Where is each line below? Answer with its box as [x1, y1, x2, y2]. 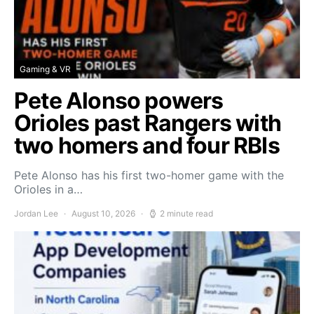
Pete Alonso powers [14, 87, 224, 114]
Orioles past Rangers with [14, 109, 282, 137]
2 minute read [160, 208, 213, 219]
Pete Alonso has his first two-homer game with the [14, 168, 284, 182]
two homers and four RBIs [14, 132, 280, 159]
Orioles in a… [14, 182, 83, 196]
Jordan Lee [14, 208, 58, 219]
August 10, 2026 [71, 208, 135, 219]
